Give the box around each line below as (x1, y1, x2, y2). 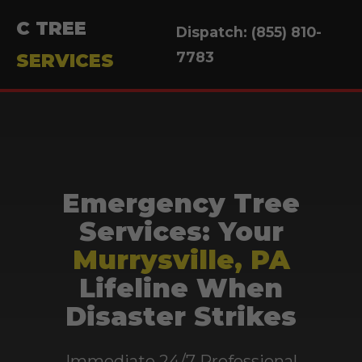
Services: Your (78, 216, 284, 247)
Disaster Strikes (65, 301, 297, 332)
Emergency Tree (62, 187, 300, 219)
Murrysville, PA (72, 244, 290, 276)
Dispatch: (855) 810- (176, 23, 322, 40)
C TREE (16, 17, 86, 40)
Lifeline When (79, 272, 283, 304)
